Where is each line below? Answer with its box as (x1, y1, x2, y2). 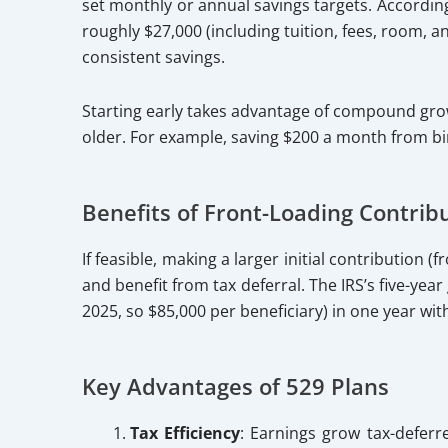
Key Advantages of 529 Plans (82, 370, 389, 401)
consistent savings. (82, 45, 225, 68)
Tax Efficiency (130, 421, 241, 444)
